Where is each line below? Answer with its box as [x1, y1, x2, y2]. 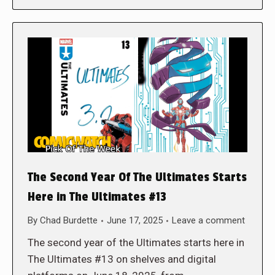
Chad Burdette [40, 215, 98, 227]
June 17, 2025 [107, 215, 163, 227]
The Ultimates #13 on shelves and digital [28, 253, 216, 266]
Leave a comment [172, 215, 245, 227]
